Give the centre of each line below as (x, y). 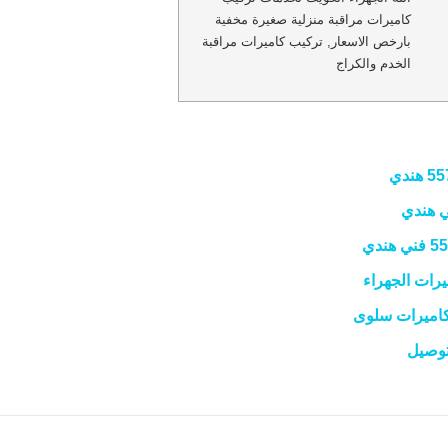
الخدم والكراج (374, 63)
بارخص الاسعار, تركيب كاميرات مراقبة (307, 41)
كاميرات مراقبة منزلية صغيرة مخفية (313, 19)
